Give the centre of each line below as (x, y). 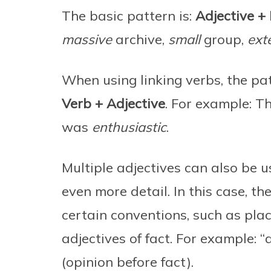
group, (224, 40)
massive (87, 40)
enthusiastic (129, 127)
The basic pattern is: (129, 16)
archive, (140, 40)
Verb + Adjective (113, 104)
